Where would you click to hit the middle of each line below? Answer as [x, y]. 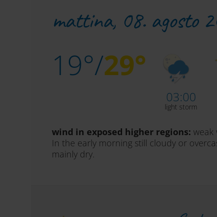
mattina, [87, 20]
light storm [181, 107]
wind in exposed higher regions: [121, 132]
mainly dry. [73, 154]
